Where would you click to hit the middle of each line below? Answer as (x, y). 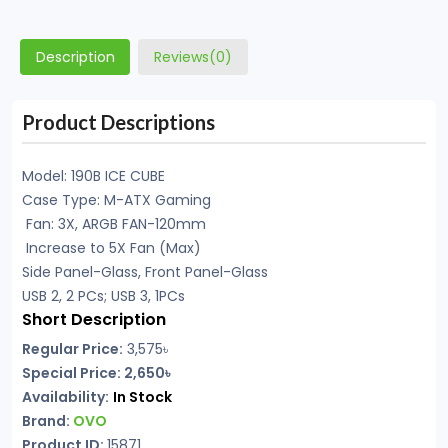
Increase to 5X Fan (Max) (111, 248)
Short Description (94, 319)
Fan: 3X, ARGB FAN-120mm (114, 224)
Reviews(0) (193, 57)
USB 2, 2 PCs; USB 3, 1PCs (103, 296)
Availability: (65, 397)
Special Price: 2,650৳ (96, 373)
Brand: (47, 421)
